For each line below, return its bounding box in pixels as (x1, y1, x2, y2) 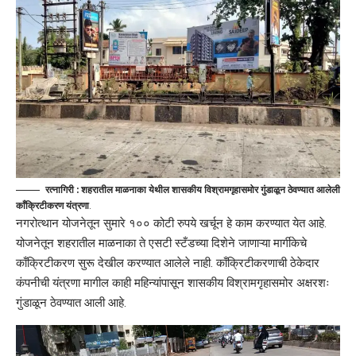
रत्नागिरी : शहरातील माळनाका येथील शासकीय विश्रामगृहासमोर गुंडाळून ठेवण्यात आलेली (45, 183, 340, 195)
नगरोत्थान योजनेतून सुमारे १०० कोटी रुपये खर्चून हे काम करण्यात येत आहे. (16, 215, 327, 230)
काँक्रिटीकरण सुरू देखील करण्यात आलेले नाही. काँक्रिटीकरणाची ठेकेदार (16, 255, 319, 270)
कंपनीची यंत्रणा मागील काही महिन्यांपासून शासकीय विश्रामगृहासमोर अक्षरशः (16, 275, 330, 290)
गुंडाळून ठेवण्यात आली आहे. (16, 295, 126, 310)
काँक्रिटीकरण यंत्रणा (16, 199, 89, 211)
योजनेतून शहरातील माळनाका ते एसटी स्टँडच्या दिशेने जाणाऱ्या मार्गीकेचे (16, 235, 307, 250)
